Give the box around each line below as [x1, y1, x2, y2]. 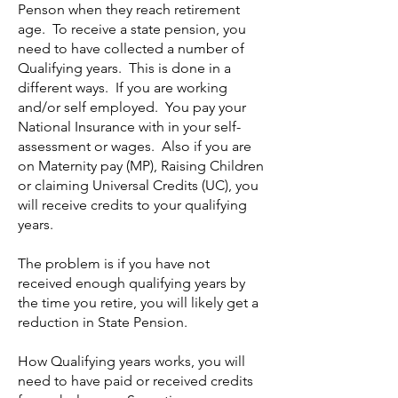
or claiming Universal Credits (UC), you [18, 177, 259, 194]
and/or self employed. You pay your [18, 99, 246, 115]
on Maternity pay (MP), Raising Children [18, 157, 264, 174]
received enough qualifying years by [18, 275, 245, 291]
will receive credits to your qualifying [18, 196, 247, 213]
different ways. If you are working [18, 79, 227, 96]
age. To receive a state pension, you [18, 20, 246, 37]
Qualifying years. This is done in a [18, 60, 231, 76]
